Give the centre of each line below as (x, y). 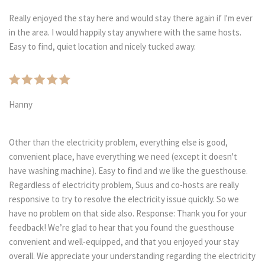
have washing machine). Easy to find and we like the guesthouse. (128, 171)
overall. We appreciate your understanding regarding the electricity (132, 256)
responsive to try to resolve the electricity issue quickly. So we (124, 199)
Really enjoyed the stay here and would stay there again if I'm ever (131, 18)
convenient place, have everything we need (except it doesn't (123, 157)
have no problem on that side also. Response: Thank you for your (128, 214)
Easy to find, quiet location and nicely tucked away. (102, 47)
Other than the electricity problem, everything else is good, (118, 143)
